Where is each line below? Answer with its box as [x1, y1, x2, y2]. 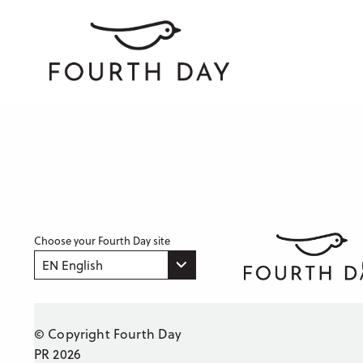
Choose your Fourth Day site [34, 232, 170, 248]
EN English [42, 255, 103, 274]
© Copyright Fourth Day [34, 323, 182, 343]
